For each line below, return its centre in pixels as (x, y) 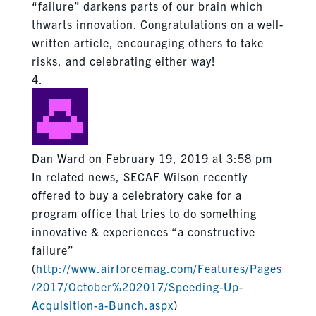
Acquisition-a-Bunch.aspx (102, 304)
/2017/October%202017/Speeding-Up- (137, 286)
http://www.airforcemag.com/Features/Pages (159, 268)
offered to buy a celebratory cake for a (136, 194)
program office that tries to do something (144, 213)
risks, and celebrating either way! (123, 60)
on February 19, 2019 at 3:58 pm (180, 158)
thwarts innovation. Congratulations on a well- (157, 24)
